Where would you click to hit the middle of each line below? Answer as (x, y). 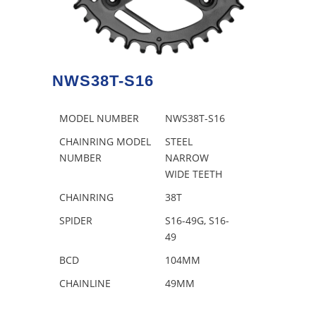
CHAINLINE (85, 283)
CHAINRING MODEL (105, 141)
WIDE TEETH (194, 174)
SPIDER (76, 220)
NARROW (187, 158)
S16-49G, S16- (197, 220)
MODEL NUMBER (99, 118)
